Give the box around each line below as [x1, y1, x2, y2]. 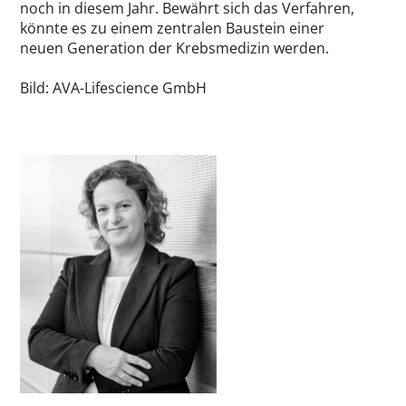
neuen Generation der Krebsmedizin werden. [20, 38, 329, 59]
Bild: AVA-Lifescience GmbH [20, 78, 207, 99]
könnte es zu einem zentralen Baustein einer [20, 18, 324, 39]
